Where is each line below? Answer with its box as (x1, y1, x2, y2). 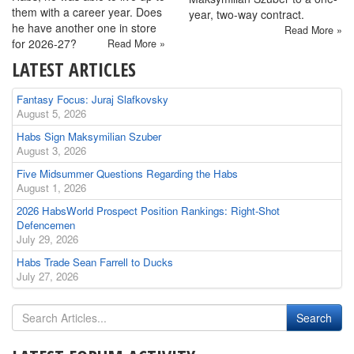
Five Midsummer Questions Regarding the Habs (17, 166, 238, 182)
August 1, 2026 (17, 180, 86, 196)
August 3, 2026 (17, 143, 86, 159)
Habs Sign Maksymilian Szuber (17, 129, 161, 145)
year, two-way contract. (189, 6, 304, 23)
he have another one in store (12, 20, 156, 36)
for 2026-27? (12, 36, 77, 52)
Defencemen (17, 217, 75, 233)
